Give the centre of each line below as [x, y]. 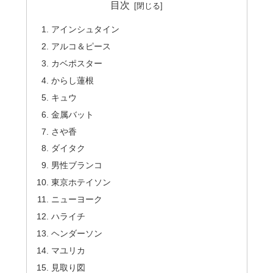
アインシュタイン [85, 30]
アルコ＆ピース [81, 47]
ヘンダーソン [76, 233]
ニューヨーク [76, 200]
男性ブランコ [76, 165]
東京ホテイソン [81, 183]
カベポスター [76, 64]
